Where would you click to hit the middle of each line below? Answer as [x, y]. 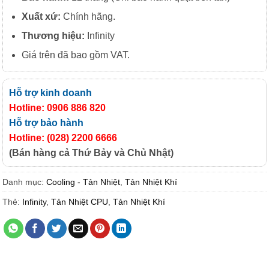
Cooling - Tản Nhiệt [83, 182]
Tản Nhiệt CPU [80, 201]
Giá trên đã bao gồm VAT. [75, 55]
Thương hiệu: [53, 35]
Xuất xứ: [41, 16]
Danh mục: [24, 182]
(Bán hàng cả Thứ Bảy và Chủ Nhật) [91, 153]
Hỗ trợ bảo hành [46, 122]
